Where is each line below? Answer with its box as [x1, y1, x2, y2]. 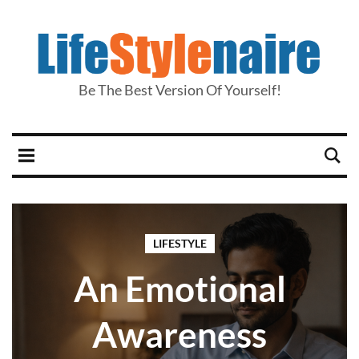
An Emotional [73, 268, 286, 309]
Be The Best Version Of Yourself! [78, 81, 281, 99]
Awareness [92, 313, 267, 355]
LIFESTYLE [152, 236, 207, 250]
